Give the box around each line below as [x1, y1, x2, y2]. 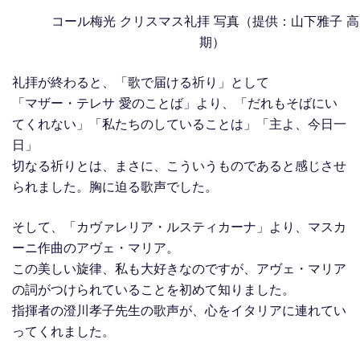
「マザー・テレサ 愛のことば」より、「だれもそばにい [12, 94, 337, 111]
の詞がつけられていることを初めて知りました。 [12, 280, 295, 297]
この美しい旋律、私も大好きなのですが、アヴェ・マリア [12, 260, 346, 276]
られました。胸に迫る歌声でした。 [12, 178, 218, 194]
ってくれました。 [12, 322, 115, 339]
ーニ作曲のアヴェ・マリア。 [12, 239, 179, 256]
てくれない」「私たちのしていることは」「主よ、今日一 [12, 115, 346, 132]
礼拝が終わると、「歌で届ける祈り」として [12, 73, 269, 90]
